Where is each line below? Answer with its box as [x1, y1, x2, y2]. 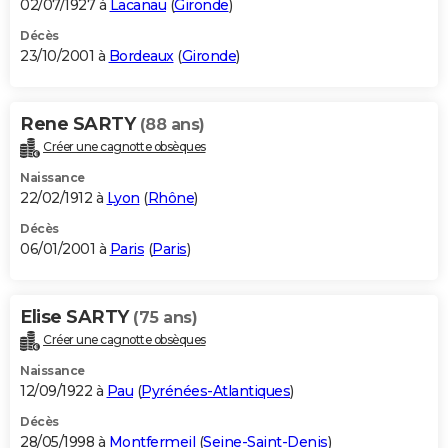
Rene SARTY [20, 113, 140, 136]
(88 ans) [139, 115, 205, 135]
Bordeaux [108, 47, 174, 66]
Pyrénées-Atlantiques [141, 381, 290, 400]
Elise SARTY [20, 306, 133, 329]
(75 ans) [133, 308, 197, 328]
